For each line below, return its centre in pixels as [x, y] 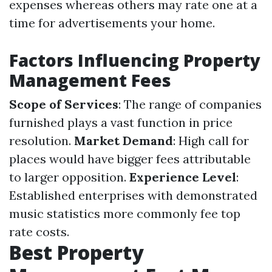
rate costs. [39, 232]
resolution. [42, 141]
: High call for [211, 141]
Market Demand [124, 141]
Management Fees [90, 80]
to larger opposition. [69, 177]
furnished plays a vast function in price [121, 122]
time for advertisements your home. [112, 23]
